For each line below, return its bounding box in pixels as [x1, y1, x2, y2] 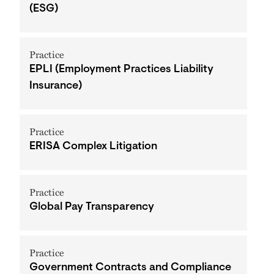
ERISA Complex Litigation [29, 141, 157, 152]
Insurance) [29, 81, 82, 92]
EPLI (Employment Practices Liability [29, 64, 213, 75]
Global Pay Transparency [29, 202, 154, 213]
